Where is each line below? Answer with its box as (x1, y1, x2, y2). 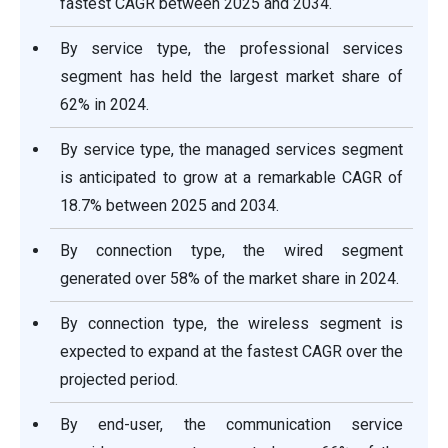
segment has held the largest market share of (60, 67, 403, 87)
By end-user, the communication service (60, 415, 403, 435)
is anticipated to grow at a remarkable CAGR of (60, 168, 403, 188)
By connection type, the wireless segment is (60, 314, 403, 334)
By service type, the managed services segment (60, 140, 403, 160)
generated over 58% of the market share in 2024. (60, 269, 399, 289)
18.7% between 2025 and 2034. (60, 196, 279, 216)
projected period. (60, 370, 178, 390)
